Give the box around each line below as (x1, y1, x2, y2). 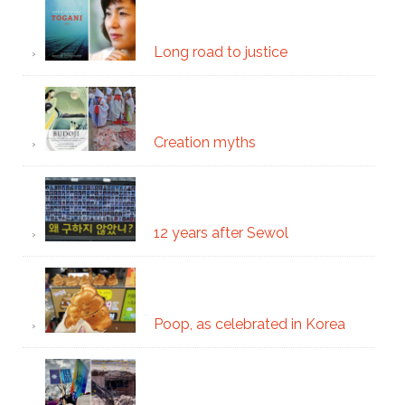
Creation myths (153, 133, 256, 151)
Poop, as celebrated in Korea (153, 315, 345, 333)
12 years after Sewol (153, 224, 288, 242)
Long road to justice (153, 42, 287, 61)
